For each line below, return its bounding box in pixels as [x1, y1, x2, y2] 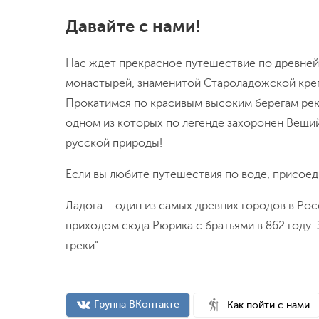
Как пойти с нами [227, 299, 310, 310]
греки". [66, 239, 101, 252]
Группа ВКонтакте [94, 299, 179, 310]
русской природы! [66, 137, 162, 150]
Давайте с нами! [66, 16, 201, 36]
